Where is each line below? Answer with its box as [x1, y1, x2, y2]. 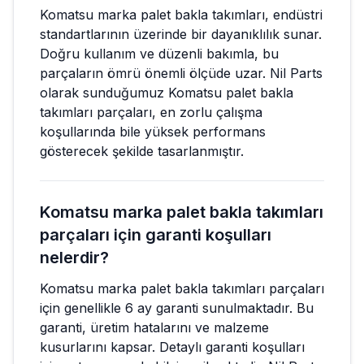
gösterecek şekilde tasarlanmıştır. [40, 142, 244, 159]
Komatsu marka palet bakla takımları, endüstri [40, 6, 323, 23]
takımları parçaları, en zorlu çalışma [40, 103, 262, 120]
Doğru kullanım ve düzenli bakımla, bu [40, 45, 279, 62]
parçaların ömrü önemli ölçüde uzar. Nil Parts [40, 64, 323, 81]
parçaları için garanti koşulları [40, 224, 271, 245]
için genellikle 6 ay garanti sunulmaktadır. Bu [40, 299, 314, 316]
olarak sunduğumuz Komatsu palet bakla [40, 84, 293, 101]
